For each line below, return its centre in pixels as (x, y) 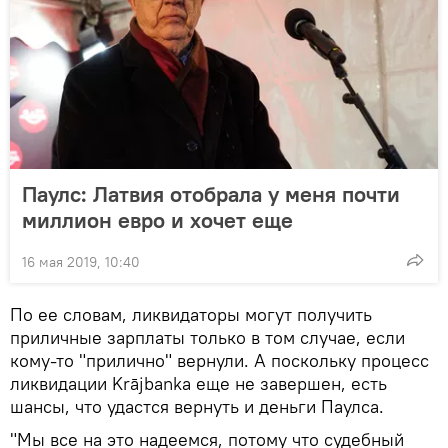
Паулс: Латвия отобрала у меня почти (211, 194)
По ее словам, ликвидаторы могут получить (191, 315)
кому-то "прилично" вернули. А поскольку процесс (219, 361)
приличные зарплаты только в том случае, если (207, 338)
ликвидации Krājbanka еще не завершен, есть (198, 384)
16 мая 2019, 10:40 (81, 262)
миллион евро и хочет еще (157, 220)
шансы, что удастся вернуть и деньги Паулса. (197, 407)
